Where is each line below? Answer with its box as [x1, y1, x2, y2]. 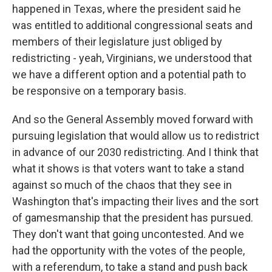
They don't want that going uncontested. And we [12, 228, 244, 240]
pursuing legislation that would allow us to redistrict [12, 129, 259, 142]
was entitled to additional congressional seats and [12, 19, 253, 32]
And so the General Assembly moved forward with [12, 113, 253, 126]
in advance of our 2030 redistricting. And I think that [12, 146, 259, 158]
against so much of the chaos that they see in [12, 178, 232, 191]
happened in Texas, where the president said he [12, 2, 241, 15]
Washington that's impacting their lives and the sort [12, 195, 259, 208]
